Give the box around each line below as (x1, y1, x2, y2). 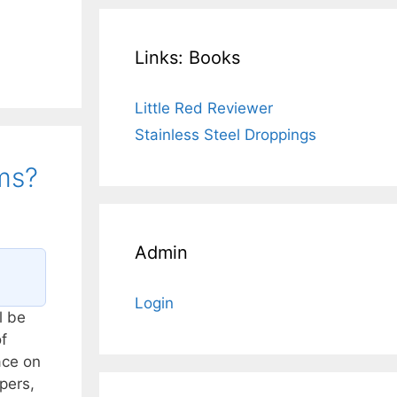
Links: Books (135, 47, 240, 68)
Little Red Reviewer (135, 99, 273, 117)
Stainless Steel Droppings (135, 126, 316, 144)
